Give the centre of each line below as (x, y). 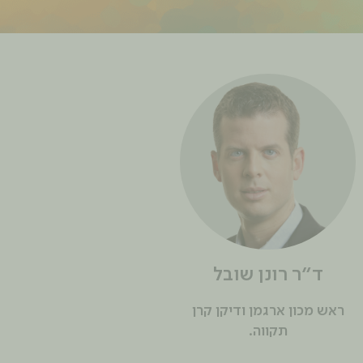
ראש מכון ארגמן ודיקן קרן (268, 312)
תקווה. (268, 332)
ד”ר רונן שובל (268, 276)
